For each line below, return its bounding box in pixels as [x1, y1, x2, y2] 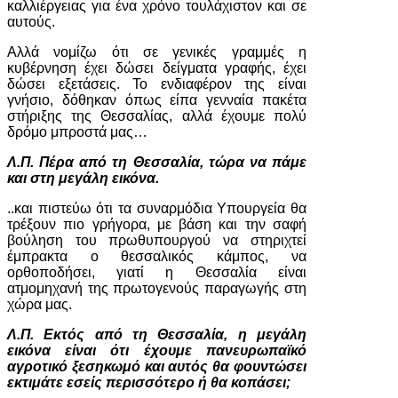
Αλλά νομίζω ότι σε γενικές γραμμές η [7, 44, 306, 60]
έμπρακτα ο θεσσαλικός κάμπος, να [7, 249, 306, 264]
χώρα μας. [7, 297, 72, 312]
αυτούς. [7, 14, 55, 29]
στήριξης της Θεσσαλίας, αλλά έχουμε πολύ [7, 108, 306, 123]
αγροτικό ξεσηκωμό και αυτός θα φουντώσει [7, 359, 306, 374]
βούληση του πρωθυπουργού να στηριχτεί [7, 233, 306, 248]
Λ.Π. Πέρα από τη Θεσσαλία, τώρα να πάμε [7, 155, 306, 170]
